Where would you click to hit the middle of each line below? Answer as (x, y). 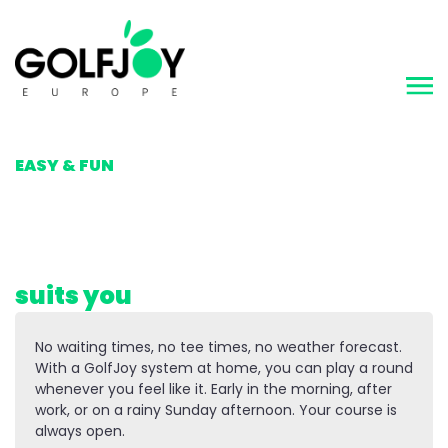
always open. (80, 430)
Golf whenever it (121, 262)
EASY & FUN (64, 165)
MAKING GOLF (74, 145)
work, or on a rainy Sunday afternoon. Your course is (216, 409)
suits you (73, 295)
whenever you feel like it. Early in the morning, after (213, 388)
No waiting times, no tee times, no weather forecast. (218, 346)
